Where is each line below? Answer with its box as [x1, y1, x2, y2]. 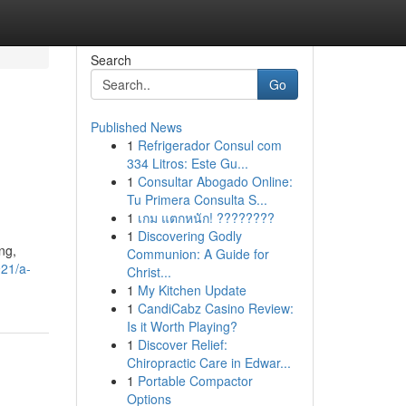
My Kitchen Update [137, 281, 246, 299]
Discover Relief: [137, 335, 227, 353]
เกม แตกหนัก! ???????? [137, 208, 275, 227]
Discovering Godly [137, 227, 242, 245]
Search [90, 51, 131, 69]
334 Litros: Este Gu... [126, 154, 248, 172]
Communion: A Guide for [126, 245, 269, 263]
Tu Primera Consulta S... [126, 190, 267, 208]
